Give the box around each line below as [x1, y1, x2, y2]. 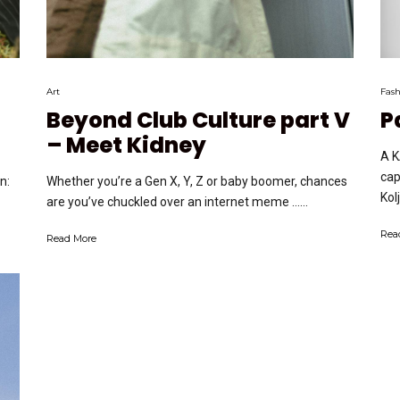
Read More [46, 232, 97, 245]
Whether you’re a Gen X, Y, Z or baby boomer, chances [46, 174, 348, 188]
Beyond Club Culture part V [46, 105, 351, 135]
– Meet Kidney [46, 130, 207, 160]
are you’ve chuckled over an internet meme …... [46, 195, 309, 209]
